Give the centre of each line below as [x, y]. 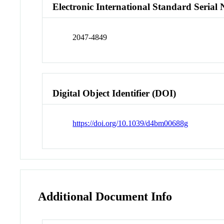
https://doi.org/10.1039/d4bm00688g [130, 123]
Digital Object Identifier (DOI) [114, 93]
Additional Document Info [105, 197]
